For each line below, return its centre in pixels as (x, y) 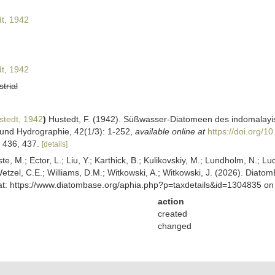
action (171, 201)
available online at (170, 131)
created (172, 214)
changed (174, 226)
